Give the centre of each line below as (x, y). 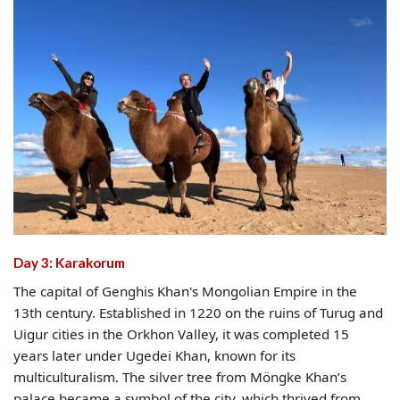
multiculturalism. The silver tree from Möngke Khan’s (180, 377)
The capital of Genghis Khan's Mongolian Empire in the (185, 292)
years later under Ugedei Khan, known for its (154, 356)
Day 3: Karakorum (69, 263)
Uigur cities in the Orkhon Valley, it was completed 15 (181, 334)
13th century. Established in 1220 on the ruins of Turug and (198, 313)
